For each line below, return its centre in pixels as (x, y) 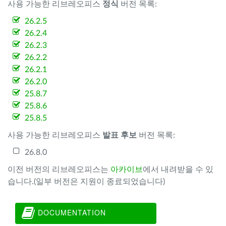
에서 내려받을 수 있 (178, 169)
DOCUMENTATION (71, 212)
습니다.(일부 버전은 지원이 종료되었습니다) (86, 182)
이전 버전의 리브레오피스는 (59, 169)
